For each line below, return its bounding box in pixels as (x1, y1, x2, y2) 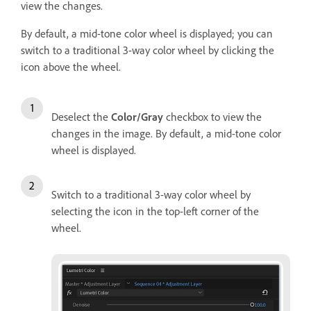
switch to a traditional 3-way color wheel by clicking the (21, 43, 274, 58)
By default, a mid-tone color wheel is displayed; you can (21, 26, 273, 41)
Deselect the (51, 110, 111, 124)
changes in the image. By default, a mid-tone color (51, 126, 281, 141)
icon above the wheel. (21, 60, 121, 74)
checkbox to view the (163, 110, 262, 124)
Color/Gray (111, 110, 163, 124)
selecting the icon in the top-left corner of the (51, 204, 259, 219)
